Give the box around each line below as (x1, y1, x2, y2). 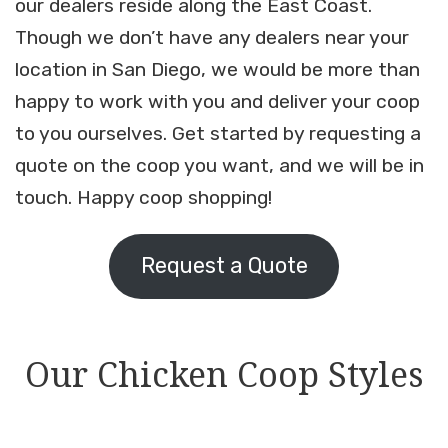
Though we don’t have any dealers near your (15, 26, 409, 50)
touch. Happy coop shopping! (15, 186, 272, 210)
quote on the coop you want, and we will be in (15, 154, 424, 178)
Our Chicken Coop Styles (24, 350, 424, 397)
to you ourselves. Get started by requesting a (15, 122, 421, 146)
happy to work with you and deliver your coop (15, 90, 420, 114)
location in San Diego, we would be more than (15, 58, 420, 82)
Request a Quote (140, 253, 308, 279)
